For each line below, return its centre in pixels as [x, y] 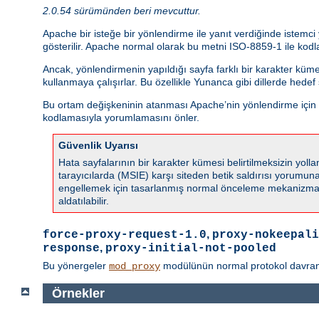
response [71, 248]
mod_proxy [135, 266]
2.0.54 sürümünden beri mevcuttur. [122, 10]
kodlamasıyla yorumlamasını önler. [121, 117]
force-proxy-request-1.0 [125, 235]
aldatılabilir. [84, 200]
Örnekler [78, 293]
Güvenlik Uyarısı [98, 145]
